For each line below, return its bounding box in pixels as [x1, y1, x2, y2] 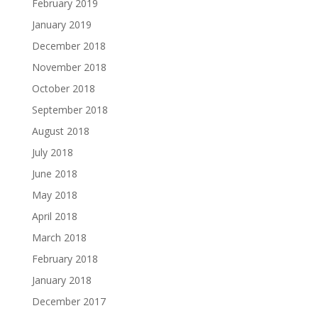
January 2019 [31, 18, 92, 31]
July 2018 [31, 146, 73, 159]
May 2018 [31, 188, 77, 202]
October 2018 [31, 82, 95, 95]
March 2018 [31, 231, 87, 244]
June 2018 [31, 167, 77, 180]
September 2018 [31, 103, 108, 116]
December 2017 [31, 295, 106, 308]
